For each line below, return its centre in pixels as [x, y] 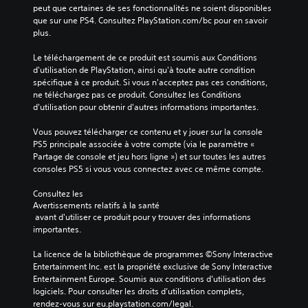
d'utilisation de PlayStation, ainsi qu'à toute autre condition [144, 70]
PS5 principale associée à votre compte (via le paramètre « [144, 144]
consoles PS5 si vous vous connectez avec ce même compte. [148, 169]
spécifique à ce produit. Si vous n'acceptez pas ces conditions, [150, 82]
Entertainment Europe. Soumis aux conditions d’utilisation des [150, 279]
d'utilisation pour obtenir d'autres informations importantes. [146, 107]
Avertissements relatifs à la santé [96, 206]
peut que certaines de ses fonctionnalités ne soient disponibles [152, 8]
